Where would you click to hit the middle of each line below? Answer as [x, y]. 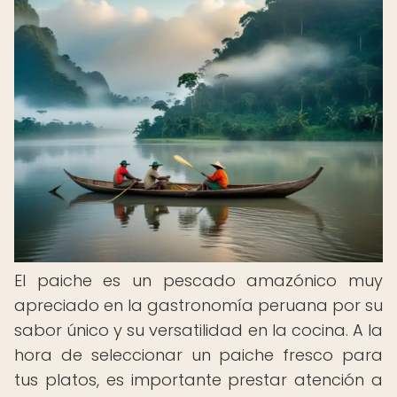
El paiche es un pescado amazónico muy [198, 280]
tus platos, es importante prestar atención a [198, 380]
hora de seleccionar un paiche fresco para [198, 355]
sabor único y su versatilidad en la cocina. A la [198, 330]
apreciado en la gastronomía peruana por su [198, 305]
